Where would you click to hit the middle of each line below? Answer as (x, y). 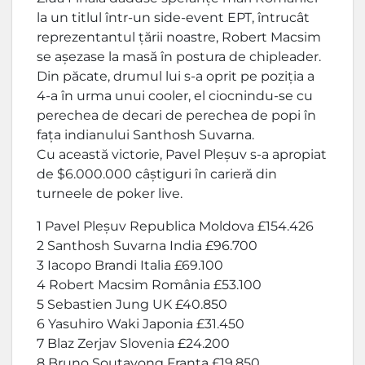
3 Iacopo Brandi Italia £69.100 (130, 265)
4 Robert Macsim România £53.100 (149, 284)
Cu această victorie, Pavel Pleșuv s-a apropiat (182, 154)
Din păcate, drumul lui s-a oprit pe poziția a (176, 76)
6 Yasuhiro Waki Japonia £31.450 (141, 323)
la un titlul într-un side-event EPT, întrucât (173, 17)
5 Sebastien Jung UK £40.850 (132, 304)
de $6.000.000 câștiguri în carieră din (157, 174)
